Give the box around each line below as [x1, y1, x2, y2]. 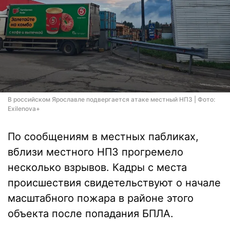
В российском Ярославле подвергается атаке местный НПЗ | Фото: [8, 95, 215, 103]
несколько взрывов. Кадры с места [8, 161, 187, 174]
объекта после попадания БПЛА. [8, 207, 174, 220]
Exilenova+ [8, 105, 40, 112]
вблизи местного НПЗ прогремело [8, 146, 183, 158]
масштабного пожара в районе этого [8, 192, 194, 204]
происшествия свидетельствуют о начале [8, 177, 221, 189]
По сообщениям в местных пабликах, [8, 130, 199, 143]
